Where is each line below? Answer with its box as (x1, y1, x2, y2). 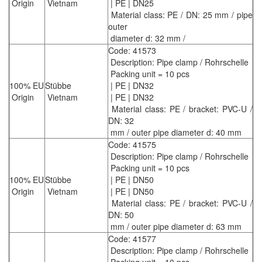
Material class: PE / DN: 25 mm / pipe (108, 9, 253, 21)
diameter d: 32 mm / (108, 32, 185, 44)
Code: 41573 (108, 44, 156, 57)
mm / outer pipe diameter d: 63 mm (108, 220, 242, 233)
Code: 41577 (108, 233, 156, 245)
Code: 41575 (108, 139, 156, 151)
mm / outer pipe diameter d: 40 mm (108, 126, 242, 139)
